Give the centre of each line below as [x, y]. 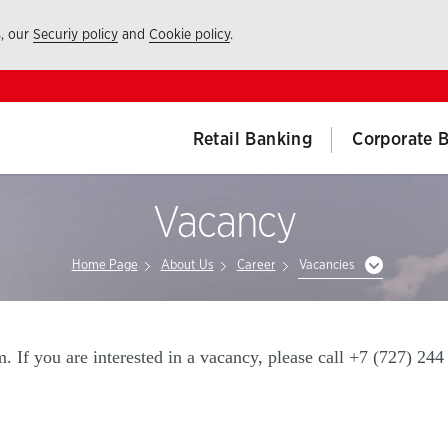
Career [256, 265]
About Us [187, 265]
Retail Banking [252, 139]
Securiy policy [75, 35]
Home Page [104, 265]
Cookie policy [189, 35]
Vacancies [326, 265]
